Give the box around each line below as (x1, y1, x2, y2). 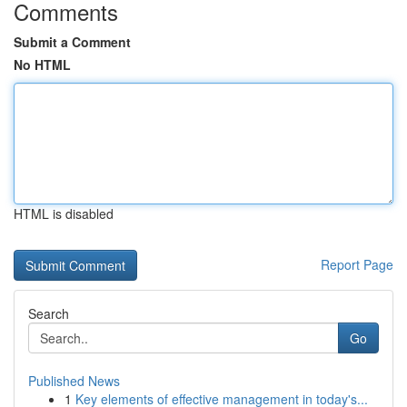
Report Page (321, 255, 393, 273)
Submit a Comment (14, 33, 131, 51)
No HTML (14, 55, 71, 74)
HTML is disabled (14, 204, 114, 223)
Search (28, 304, 69, 323)
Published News (28, 372, 120, 390)
